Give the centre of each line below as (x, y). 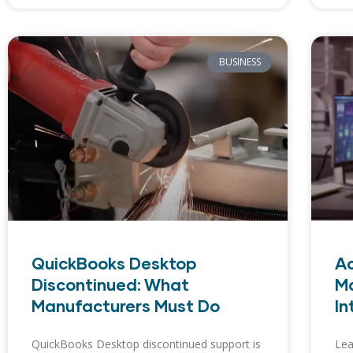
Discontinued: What (110, 284)
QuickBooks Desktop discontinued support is (146, 344)
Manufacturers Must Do (126, 305)
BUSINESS (240, 61)
